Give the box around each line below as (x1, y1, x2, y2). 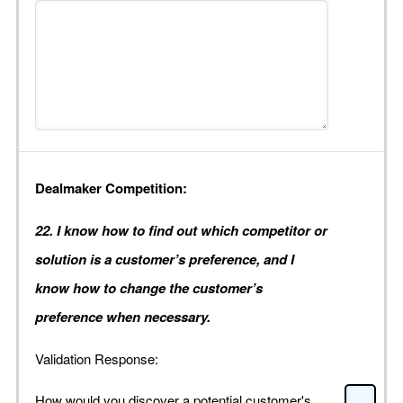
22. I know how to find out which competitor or (35, 220, 327, 241)
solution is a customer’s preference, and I (35, 249, 294, 270)
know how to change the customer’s (35, 278, 263, 299)
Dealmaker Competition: (35, 178, 187, 199)
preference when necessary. (35, 307, 210, 327)
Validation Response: (35, 349, 158, 369)
